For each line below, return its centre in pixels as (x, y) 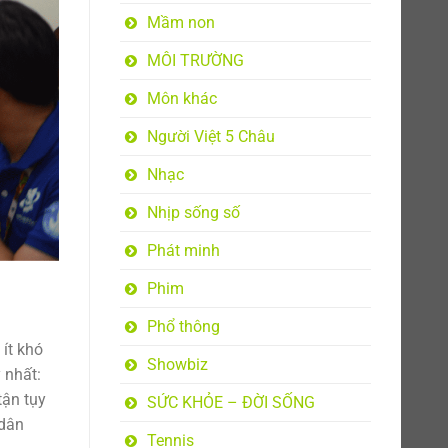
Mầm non (180, 22)
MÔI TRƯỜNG (195, 60)
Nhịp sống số (193, 212)
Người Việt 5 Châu (210, 136)
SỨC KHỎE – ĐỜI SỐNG (230, 402)
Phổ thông (183, 326)
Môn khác (181, 98)
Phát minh (183, 250)
